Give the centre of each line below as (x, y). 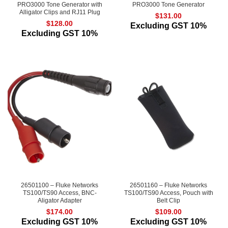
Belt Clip (168, 201)
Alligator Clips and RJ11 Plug (60, 12)
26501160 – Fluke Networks (168, 185)
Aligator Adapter (60, 201)
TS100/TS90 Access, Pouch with (168, 193)
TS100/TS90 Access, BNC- (60, 193)
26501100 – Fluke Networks (60, 185)
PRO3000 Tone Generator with (60, 5)
